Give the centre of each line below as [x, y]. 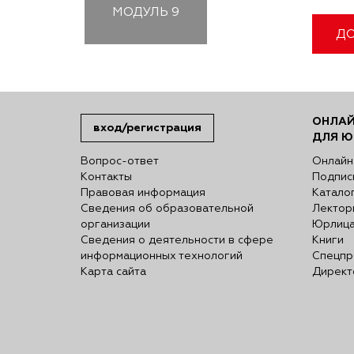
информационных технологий [162, 256]
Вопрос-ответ [120, 161]
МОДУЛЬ [140, 12]
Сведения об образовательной [167, 208]
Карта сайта [113, 271]
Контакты [106, 177]
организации [115, 224]
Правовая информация [143, 192]
